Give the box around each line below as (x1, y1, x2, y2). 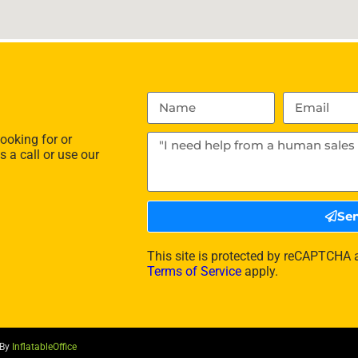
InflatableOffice (12, 341, 77, 353)
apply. (241, 263, 278, 279)
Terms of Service (146, 263, 241, 279)
